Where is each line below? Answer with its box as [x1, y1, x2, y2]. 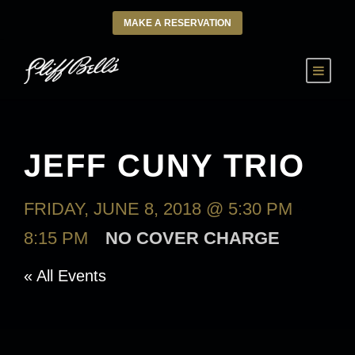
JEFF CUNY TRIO [24, 148, 305, 183]
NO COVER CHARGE [105, 228, 280, 248]
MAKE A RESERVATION [124, 17, 231, 29]
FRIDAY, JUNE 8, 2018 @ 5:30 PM [24, 199, 292, 219]
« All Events [24, 267, 106, 284]
